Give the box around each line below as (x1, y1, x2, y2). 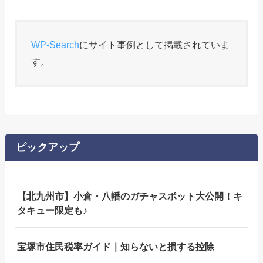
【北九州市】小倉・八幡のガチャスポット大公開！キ (16, 191, 242, 202)
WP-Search (31, 39, 80, 50)
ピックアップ (15, 141, 79, 154)
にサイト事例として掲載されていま (79, 39, 230, 50)
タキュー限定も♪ (16, 205, 87, 216)
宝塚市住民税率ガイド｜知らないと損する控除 (16, 241, 214, 252)
